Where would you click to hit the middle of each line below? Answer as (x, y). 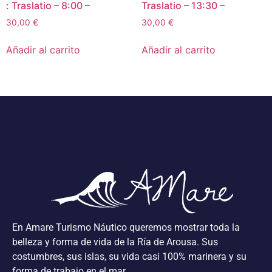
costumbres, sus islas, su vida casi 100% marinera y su (129, 257)
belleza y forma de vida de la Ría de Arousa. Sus (115, 242)
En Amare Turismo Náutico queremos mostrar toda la (126, 228)
